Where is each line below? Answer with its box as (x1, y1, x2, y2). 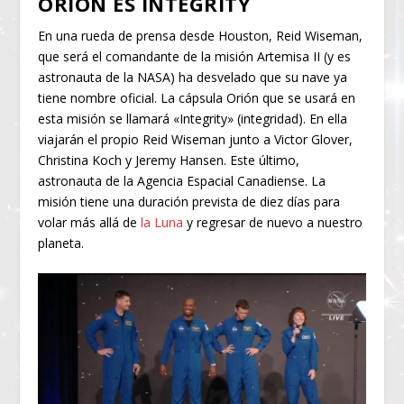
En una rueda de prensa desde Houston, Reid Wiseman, (38, 26, 363, 44)
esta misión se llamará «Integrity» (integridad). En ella (38, 109, 348, 127)
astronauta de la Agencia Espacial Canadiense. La (38, 171, 326, 189)
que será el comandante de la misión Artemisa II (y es (38, 47, 352, 65)
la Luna (141, 213, 184, 231)
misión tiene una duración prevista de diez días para (38, 192, 341, 210)
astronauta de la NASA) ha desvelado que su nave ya (38, 68, 348, 86)
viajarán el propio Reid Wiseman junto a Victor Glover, (38, 130, 353, 148)
